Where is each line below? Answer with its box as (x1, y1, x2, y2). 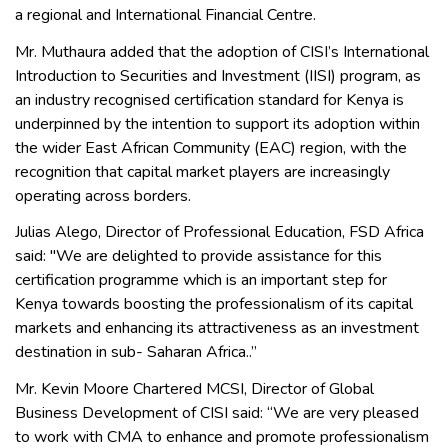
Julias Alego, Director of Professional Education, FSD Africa (15, 221, 424, 244)
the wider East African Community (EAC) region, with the (15, 136, 407, 159)
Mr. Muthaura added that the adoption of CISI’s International (15, 40, 429, 63)
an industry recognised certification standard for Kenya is (15, 88, 404, 111)
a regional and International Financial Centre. (15, 4, 316, 27)
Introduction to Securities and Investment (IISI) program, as (15, 64, 421, 87)
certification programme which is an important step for (15, 269, 387, 292)
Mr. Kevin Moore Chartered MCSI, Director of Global (15, 377, 374, 400)
